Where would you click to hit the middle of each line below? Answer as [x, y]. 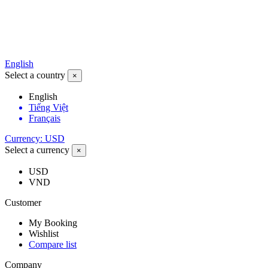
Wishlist [44, 234]
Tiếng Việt [48, 108]
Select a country [35, 75]
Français [45, 118]
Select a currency [37, 150]
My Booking [53, 223]
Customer [23, 203]
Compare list [53, 245]
